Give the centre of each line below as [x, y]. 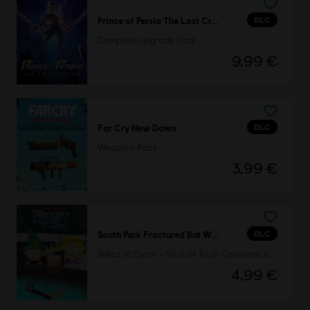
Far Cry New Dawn [137, 128]
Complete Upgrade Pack [146, 41]
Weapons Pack [127, 147]
